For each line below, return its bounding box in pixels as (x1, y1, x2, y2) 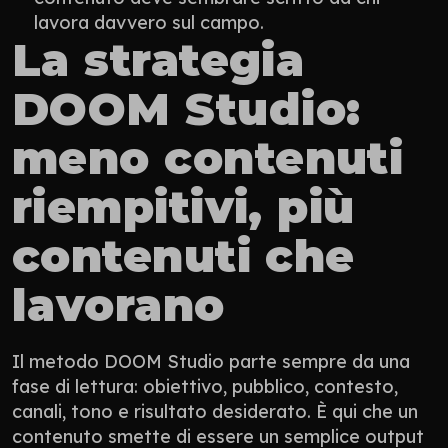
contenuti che (12, 227, 355, 283)
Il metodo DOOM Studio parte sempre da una (12, 349, 410, 373)
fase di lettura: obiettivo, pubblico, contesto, (12, 374, 398, 398)
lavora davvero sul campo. (34, 10, 264, 34)
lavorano (12, 276, 225, 332)
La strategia (12, 31, 305, 87)
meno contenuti (12, 129, 404, 185)
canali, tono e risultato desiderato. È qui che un (12, 399, 418, 423)
